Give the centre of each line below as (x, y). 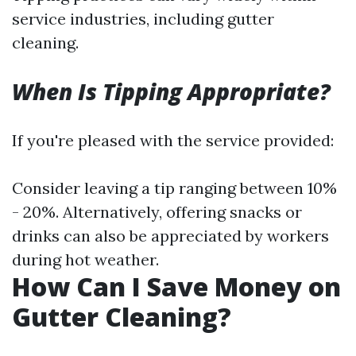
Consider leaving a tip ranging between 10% (174, 188)
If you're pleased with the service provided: (173, 140)
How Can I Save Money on (176, 286)
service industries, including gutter (143, 19)
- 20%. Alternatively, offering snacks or (157, 212)
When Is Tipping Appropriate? (171, 91)
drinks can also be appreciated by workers (170, 236)
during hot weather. (85, 259)
